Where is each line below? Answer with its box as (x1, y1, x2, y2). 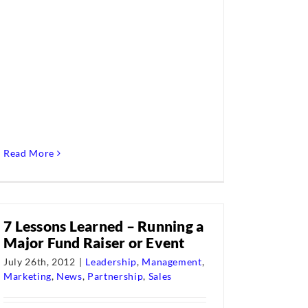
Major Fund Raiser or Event (3, 234, 185, 251)
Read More (3, 147, 54, 159)
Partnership (87, 270, 144, 282)
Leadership (85, 256, 137, 267)
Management (142, 256, 202, 267)
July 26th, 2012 (3, 256, 76, 267)
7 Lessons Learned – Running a (3, 217, 204, 234)
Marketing (3, 270, 52, 282)
